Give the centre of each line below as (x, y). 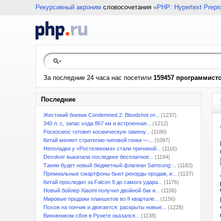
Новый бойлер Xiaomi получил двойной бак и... (102, 190)
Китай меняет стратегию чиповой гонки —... (98, 140)
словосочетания (127, 7)
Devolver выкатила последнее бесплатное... (98, 157)
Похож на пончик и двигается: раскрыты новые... (105, 207)
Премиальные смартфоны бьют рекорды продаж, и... (110, 174)
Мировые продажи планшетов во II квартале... (101, 199)
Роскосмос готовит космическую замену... (97, 132)
